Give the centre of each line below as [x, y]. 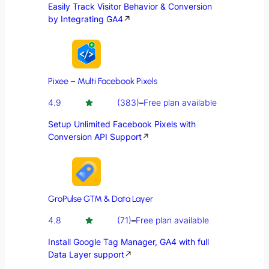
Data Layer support [86, 255]
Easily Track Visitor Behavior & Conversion [130, 7]
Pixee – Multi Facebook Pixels [102, 81]
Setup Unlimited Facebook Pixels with [122, 124]
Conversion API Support [95, 137]
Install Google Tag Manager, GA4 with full [128, 242]
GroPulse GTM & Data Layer [100, 199]
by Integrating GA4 [85, 19]
